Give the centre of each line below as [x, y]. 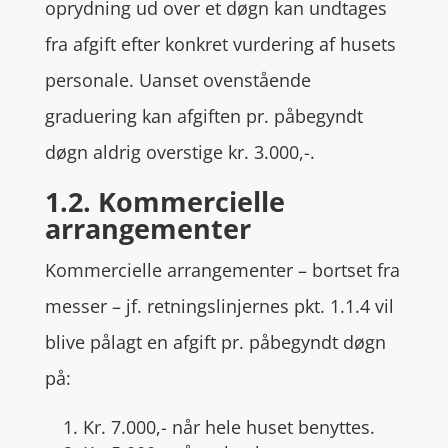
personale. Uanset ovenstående [177, 80]
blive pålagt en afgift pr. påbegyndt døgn [215, 342]
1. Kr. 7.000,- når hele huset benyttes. [218, 427]
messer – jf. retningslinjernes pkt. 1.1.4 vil [219, 306]
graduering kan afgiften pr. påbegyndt [203, 116]
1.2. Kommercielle [164, 201]
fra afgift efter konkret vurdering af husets [220, 44]
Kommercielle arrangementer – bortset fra [222, 270]
